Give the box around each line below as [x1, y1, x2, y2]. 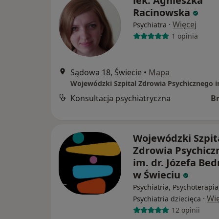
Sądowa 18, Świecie [70, 66, 142, 78]
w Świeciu [133, 168, 183, 181]
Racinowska [133, 5, 190, 19]
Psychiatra [133, 20, 167, 29]
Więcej [173, 19, 197, 30]
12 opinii [171, 205, 200, 215]
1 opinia [171, 31, 198, 41]
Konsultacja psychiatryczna [70, 92, 171, 104]
